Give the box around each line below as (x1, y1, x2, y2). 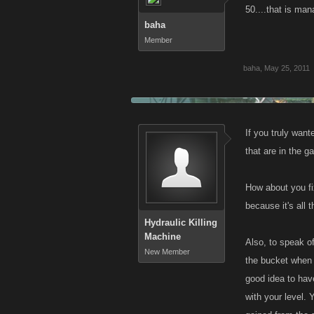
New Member (144, 247, 190, 256)
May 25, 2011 (264, 64, 310, 72)
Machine (144, 231, 181, 242)
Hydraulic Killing (144, 217, 217, 228)
